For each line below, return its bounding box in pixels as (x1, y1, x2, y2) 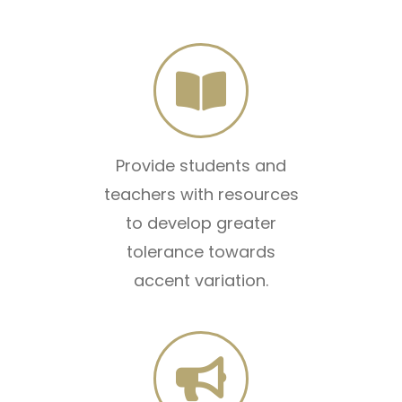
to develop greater (126, 212, 276, 235)
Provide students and (116, 154, 286, 178)
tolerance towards (127, 240, 275, 264)
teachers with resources (103, 183, 299, 206)
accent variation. (134, 269, 268, 293)
